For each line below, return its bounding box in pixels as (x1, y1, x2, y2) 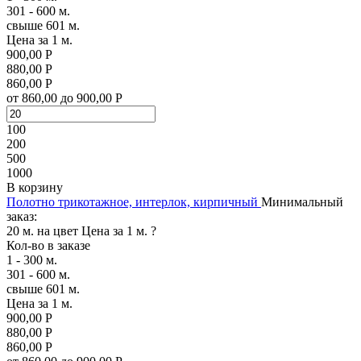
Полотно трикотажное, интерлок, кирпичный (6, 194, 258, 209)
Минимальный (261, 194, 343, 209)
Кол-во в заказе (6, 238, 90, 252)
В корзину (6, 180, 63, 194)
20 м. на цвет (6, 223, 78, 238)
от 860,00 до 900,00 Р (6, 90, 122, 105)
